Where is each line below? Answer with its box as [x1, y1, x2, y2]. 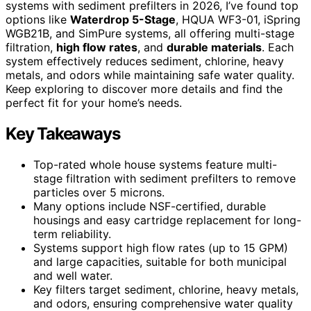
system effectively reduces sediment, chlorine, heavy [6, 53, 284, 68]
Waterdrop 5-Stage [70, 12, 176, 26]
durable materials [167, 40, 262, 54]
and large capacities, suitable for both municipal [33, 254, 287, 269]
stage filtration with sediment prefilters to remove [33, 171, 296, 185]
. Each [262, 40, 294, 54]
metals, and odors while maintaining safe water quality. [6, 67, 294, 82]
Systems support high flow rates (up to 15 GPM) [33, 240, 288, 255]
